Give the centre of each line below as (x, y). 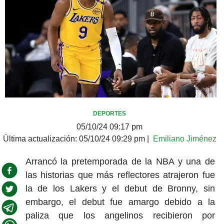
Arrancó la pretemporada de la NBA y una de (120, 161)
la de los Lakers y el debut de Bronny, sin (120, 188)
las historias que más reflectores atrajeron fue (120, 175)
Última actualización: (41, 138)
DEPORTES (109, 113)
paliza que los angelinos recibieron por (120, 215)
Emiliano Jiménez (184, 138)
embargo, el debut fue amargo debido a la (120, 202)
